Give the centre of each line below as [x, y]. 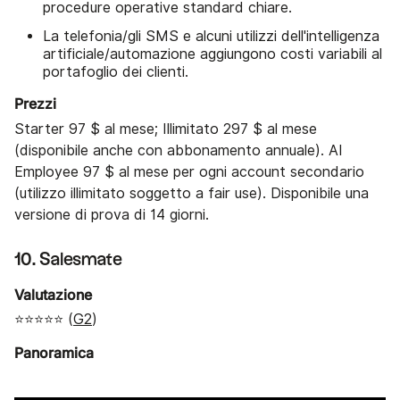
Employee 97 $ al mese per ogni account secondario [189, 171]
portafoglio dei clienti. [116, 72]
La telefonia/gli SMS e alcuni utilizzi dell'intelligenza [211, 37]
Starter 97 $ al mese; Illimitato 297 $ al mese [166, 129]
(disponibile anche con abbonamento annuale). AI [179, 150]
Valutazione [53, 294]
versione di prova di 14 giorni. [112, 214]
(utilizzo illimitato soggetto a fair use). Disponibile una [192, 193]
